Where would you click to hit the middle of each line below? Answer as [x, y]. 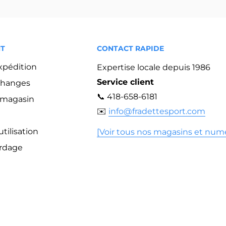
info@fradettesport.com [157, 111]
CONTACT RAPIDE [130, 48]
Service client [125, 82]
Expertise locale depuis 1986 [154, 68]
